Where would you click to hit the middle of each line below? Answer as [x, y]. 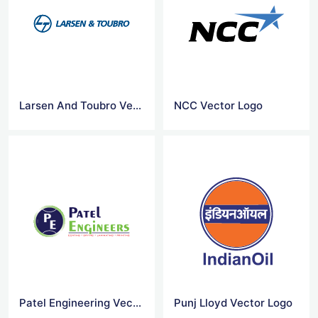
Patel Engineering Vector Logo [137, 303]
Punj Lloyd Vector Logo [234, 303]
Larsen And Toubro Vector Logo [137, 105]
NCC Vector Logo [219, 105]
